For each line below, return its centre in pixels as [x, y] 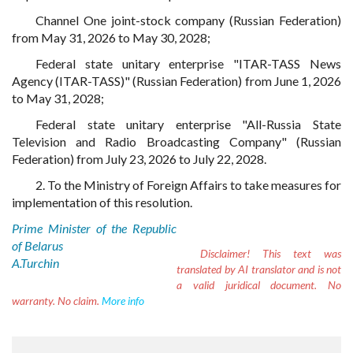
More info [123, 301]
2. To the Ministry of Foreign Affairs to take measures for [188, 185]
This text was [295, 253]
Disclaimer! [225, 253]
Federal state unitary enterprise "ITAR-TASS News [188, 63]
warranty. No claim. [57, 301]
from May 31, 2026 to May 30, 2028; [111, 37]
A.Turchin [35, 263]
